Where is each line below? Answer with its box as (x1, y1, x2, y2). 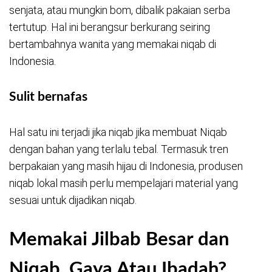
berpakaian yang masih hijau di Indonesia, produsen (9, 159, 243, 172)
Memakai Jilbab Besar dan (9, 229, 229, 249)
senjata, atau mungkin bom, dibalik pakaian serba (9, 4, 230, 17)
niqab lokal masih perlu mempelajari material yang (9, 176, 238, 189)
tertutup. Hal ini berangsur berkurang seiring (9, 21, 210, 34)
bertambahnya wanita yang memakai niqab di (9, 38, 216, 51)
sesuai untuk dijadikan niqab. (9, 193, 137, 206)
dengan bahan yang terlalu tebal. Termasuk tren (9, 142, 228, 155)
